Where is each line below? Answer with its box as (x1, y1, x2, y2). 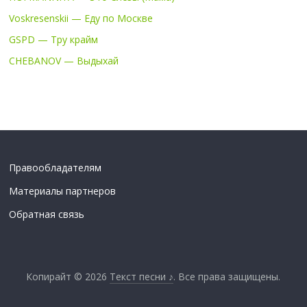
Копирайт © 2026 (26, 269, 110, 283)
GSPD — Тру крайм (9, 32, 99, 46)
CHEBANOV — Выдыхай (9, 53, 119, 67)
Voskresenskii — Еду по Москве (9, 11, 153, 25)
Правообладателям (9, 160, 102, 174)
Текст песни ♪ (110, 269, 174, 283)
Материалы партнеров (9, 184, 116, 197)
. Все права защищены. (173, 269, 281, 283)
